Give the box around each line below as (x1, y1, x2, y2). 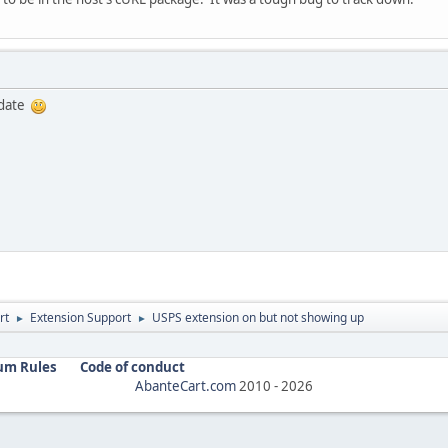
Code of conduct (80, 357, 185, 376)
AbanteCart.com (135, 376, 236, 395)
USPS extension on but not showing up (152, 308, 364, 326)
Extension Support (30, 308, 131, 326)
